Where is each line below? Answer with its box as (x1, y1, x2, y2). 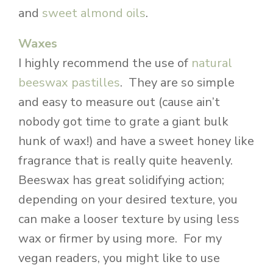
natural (191, 54, 232, 71)
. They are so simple (120, 74, 235, 91)
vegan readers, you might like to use (18, 249, 220, 266)
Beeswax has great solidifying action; (18, 171, 224, 188)
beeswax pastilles (18, 74, 120, 91)
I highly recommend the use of (18, 54, 191, 71)
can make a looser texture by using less (18, 210, 239, 227)
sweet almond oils (42, 4, 146, 21)
